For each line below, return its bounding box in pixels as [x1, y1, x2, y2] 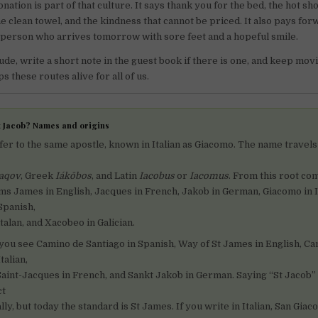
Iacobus [139, 170, 175, 181]
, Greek [21, 170, 56, 181]
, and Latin [92, 170, 140, 181]
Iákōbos [55, 170, 92, 181]
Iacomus [190, 170, 229, 181]
